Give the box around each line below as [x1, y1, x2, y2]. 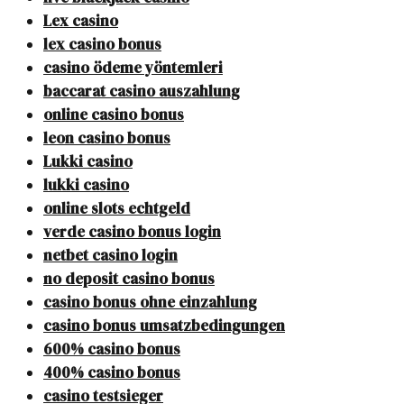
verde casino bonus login [43, 221, 221, 243]
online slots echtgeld [43, 197, 190, 220]
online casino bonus [43, 104, 184, 126]
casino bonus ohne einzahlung [43, 291, 257, 314]
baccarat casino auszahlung [43, 80, 240, 103]
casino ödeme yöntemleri [43, 57, 223, 79]
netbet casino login [43, 244, 178, 267]
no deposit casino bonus [43, 268, 215, 290]
